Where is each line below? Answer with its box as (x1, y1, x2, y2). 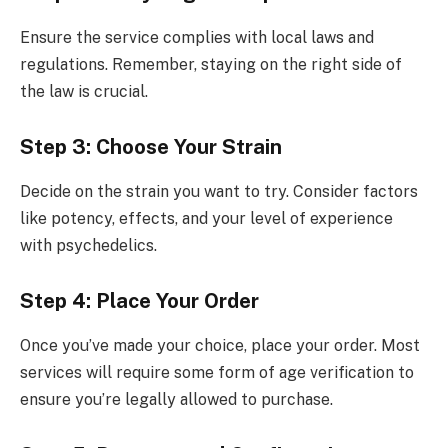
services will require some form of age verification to (20, 362, 414, 382)
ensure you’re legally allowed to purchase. (20, 389, 333, 409)
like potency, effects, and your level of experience (20, 208, 393, 228)
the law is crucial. (20, 81, 148, 101)
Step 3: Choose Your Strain (20, 135, 282, 160)
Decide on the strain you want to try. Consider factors (20, 181, 418, 201)
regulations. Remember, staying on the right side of (20, 54, 402, 74)
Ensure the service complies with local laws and (20, 27, 374, 47)
